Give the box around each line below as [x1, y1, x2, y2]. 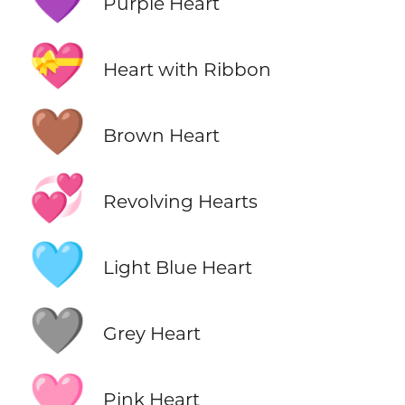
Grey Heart [102, 322, 201, 345]
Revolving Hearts [102, 189, 258, 212]
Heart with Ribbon [102, 57, 271, 80]
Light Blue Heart [102, 256, 252, 279]
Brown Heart [102, 123, 220, 146]
